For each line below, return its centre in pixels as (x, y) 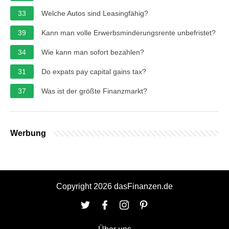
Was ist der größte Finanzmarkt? (94, 91)
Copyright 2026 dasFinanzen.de (114, 186)
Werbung (28, 133)
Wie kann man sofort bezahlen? (93, 52)
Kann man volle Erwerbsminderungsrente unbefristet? (129, 32)
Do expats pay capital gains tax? (94, 71)
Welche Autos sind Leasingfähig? (95, 13)
